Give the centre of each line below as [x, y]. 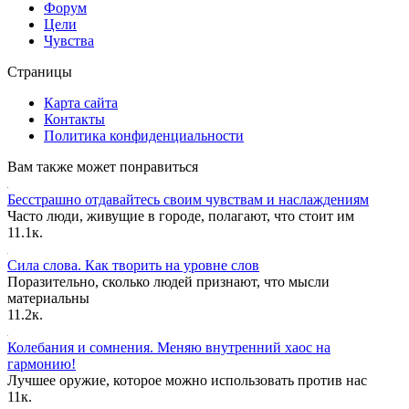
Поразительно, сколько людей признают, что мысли [168, 281]
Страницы [40, 71]
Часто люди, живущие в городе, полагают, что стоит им [181, 215]
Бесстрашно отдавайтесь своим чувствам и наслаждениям [188, 199]
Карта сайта [81, 102]
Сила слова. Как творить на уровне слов [133, 265]
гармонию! [42, 363]
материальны [48, 298]
